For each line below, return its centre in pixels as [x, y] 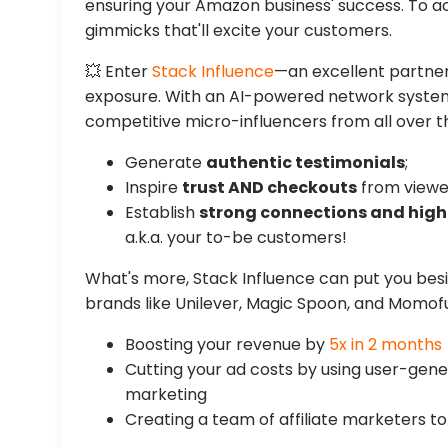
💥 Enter [119, 71]
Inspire [154, 187]
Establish [162, 212]
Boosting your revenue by [227, 344]
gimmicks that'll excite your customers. [239, 30]
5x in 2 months [386, 344]
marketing [166, 394]
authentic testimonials [306, 162]
